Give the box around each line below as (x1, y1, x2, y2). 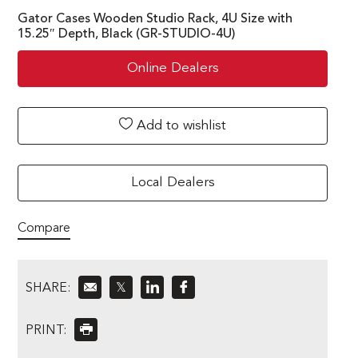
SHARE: (26, 281, 70, 295)
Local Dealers (130, 175, 215, 189)
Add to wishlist (133, 118, 226, 133)
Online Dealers (126, 61, 219, 75)
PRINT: (26, 324, 66, 337)
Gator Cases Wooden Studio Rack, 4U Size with (18, 12, 292, 26)
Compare (18, 221, 70, 235)
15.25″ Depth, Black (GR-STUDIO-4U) (18, 27, 235, 41)
